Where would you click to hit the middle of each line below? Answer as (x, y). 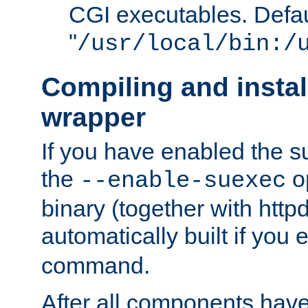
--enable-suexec (183, 180)
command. (96, 265)
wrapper (93, 118)
